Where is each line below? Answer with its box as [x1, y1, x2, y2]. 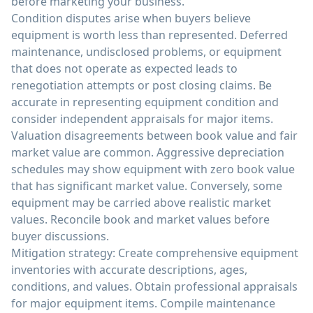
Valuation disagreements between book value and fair [11, 128, 298, 143]
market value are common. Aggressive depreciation [11, 145, 284, 160]
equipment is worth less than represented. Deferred [11, 27, 288, 43]
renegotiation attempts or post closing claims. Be [11, 78, 272, 93]
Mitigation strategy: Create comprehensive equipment [11, 245, 298, 261]
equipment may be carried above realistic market [11, 195, 271, 210]
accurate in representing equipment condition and [11, 94, 279, 110]
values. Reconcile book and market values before [11, 212, 270, 227]
